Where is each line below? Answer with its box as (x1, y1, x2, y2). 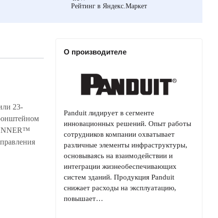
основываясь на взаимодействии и (64, 151, 173, 160)
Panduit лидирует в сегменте (64, 109, 154, 117)
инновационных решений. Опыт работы (64, 119, 191, 127)
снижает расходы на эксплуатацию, (64, 183, 176, 192)
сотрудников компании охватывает (64, 130, 175, 138)
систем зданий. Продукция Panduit (64, 173, 174, 181)
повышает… (64, 194, 103, 202)
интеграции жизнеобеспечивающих (64, 162, 177, 170)
